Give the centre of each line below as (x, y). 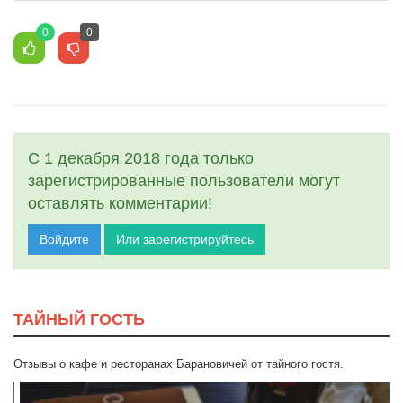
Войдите (64, 240)
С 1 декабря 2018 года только (141, 159)
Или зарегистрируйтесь (185, 240)
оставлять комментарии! (120, 204)
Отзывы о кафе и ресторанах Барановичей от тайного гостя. (179, 364)
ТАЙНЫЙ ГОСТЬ (79, 320)
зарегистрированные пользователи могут (184, 181)
